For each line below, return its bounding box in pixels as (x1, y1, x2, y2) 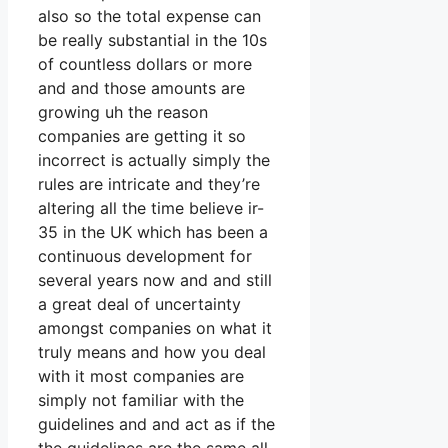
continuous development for (38, 246, 252, 267)
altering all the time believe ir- (38, 198, 264, 219)
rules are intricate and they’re (38, 174, 260, 195)
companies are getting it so (38, 126, 246, 147)
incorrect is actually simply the (38, 150, 270, 171)
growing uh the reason (38, 102, 208, 123)
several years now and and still (38, 270, 272, 291)
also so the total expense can (38, 6, 261, 27)
